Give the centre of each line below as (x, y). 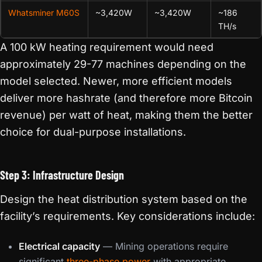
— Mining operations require (164, 246)
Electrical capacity (59, 246)
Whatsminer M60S (44, 13)
